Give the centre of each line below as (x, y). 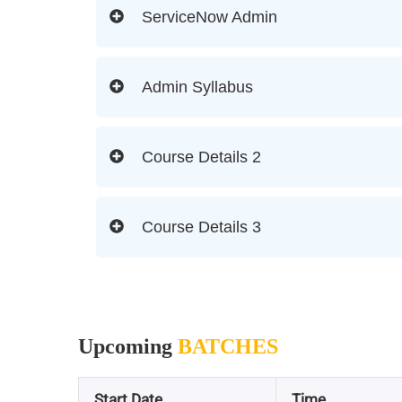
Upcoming (128, 347)
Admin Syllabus (197, 87)
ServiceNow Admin (210, 17)
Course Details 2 (201, 157)
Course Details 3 (201, 227)
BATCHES (228, 347)
